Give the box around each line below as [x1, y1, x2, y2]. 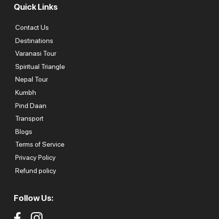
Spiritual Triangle [15, 62, 65, 70]
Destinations [15, 36, 53, 44]
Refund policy [15, 166, 56, 175]
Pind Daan [15, 101, 46, 109]
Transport [15, 114, 44, 123]
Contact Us [15, 23, 49, 32]
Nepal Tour [15, 75, 48, 84]
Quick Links [14, 2, 58, 12]
